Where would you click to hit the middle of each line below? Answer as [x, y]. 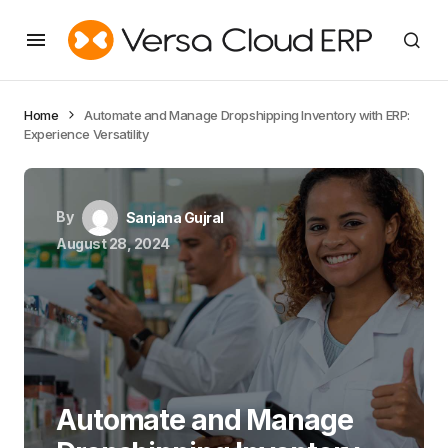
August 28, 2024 [113, 243]
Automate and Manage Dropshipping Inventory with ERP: [247, 115]
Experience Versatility [86, 134]
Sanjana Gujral [174, 217]
